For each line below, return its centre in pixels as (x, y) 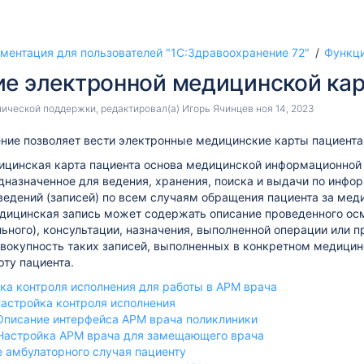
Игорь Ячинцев (218, 108)
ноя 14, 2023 (285, 108)
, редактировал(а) (139, 108)
